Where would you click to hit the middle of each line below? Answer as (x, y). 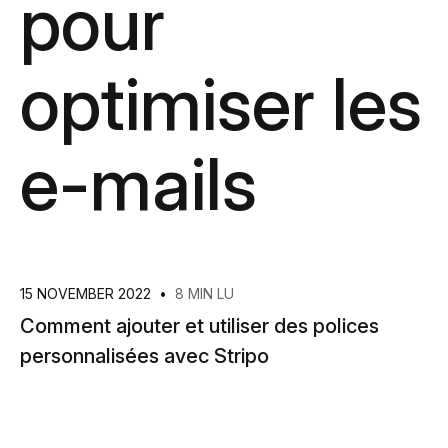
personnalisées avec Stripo (144, 356)
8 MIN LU (204, 293)
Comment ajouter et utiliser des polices (199, 326)
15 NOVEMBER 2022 (87, 293)
